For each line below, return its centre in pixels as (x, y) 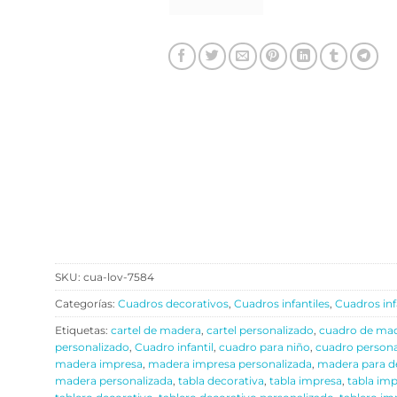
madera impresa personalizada (230, 364)
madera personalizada (114, 381)
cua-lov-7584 (119, 277)
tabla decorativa (221, 381)
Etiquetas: (83, 331)
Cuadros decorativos (173, 304)
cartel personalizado (260, 331)
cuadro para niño (265, 347)
